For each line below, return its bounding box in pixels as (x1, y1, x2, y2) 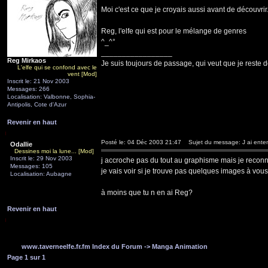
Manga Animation (152, 243, 208, 250)
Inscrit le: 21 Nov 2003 (7, 78, 69, 84)
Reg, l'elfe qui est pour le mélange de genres (101, 27, 246, 35)
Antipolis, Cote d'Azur (7, 101, 66, 108)
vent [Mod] (68, 71, 97, 77)
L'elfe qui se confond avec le (17, 64, 97, 71)
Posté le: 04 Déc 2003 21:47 (101, 139, 181, 145)
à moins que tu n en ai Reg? (101, 188, 193, 197)
